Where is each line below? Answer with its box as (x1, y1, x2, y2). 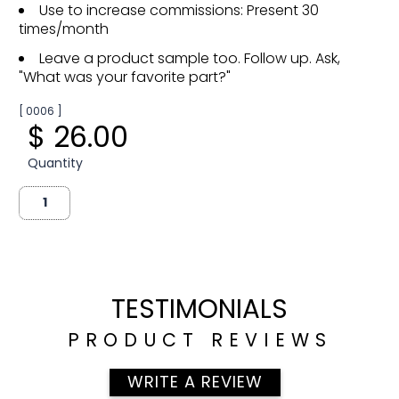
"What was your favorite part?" (19, 66, 232, 87)
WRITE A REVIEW (127, 370, 263, 394)
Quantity (28, 153, 84, 172)
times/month (19, 18, 110, 39)
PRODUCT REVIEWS (67, 327, 332, 354)
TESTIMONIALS (111, 290, 288, 328)
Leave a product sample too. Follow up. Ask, (39, 47, 341, 69)
